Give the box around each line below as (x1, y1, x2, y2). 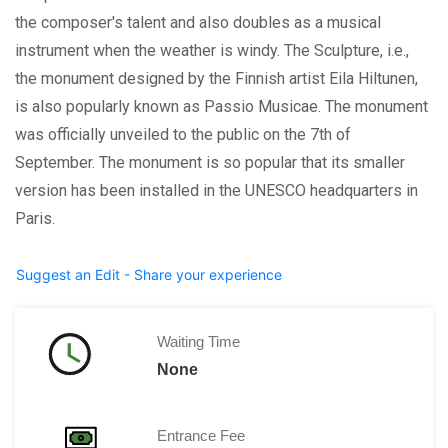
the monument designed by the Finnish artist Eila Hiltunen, (15, 68, 418, 88)
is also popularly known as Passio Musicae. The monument (15, 96, 428, 116)
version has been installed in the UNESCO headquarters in (15, 180, 418, 200)
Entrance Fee (156, 426, 245, 444)
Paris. (15, 208, 55, 228)
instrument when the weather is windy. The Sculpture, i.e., (15, 40, 409, 60)
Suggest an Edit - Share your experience (16, 265, 282, 283)
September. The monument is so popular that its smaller (15, 152, 405, 172)
